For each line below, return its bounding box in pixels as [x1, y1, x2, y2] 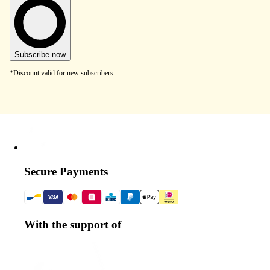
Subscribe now [14, 49, 66, 59]
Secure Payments [24, 165, 108, 178]
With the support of [24, 218, 121, 231]
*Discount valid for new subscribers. [10, 68, 115, 77]
